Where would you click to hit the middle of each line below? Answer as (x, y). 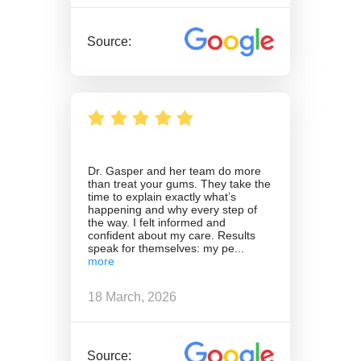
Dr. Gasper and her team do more (174, 170)
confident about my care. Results (172, 235)
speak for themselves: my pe (161, 248)
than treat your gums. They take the (179, 183)
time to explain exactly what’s (162, 196)
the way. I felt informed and (157, 222)
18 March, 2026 (132, 297)
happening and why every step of (172, 209)
